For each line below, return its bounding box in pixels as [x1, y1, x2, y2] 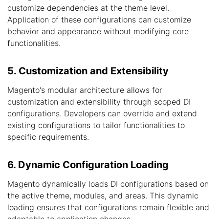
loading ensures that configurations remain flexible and [7, 202, 209, 212]
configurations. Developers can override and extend [7, 109, 197, 118]
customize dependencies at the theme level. [7, 3, 169, 13]
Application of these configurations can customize [7, 15, 191, 24]
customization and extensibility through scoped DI [7, 97, 191, 107]
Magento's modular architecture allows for [7, 85, 162, 95]
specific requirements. [7, 132, 89, 142]
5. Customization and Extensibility [7, 65, 169, 77]
